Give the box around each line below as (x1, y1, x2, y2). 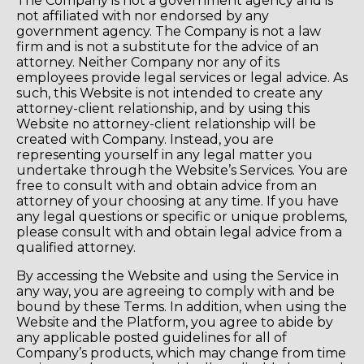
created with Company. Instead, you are (16, 132, 274, 148)
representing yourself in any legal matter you (16, 147, 313, 163)
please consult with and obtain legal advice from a (16, 224, 342, 240)
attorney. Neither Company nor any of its (16, 54, 279, 71)
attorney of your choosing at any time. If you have (16, 193, 339, 210)
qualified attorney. (16, 240, 136, 256)
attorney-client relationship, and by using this (16, 101, 310, 117)
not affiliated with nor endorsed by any (16, 8, 269, 24)
